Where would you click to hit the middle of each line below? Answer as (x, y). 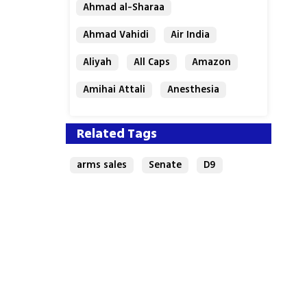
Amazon (212, 62)
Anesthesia (194, 89)
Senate (165, 165)
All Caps (152, 62)
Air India (191, 35)
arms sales (102, 165)
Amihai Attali (114, 89)
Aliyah (98, 62)
